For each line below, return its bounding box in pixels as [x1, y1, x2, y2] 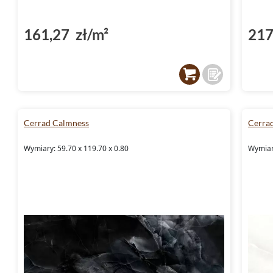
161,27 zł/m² [24, 25, 108, 43]
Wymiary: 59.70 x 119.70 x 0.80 [24, 143, 129, 154]
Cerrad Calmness [24, 117, 89, 128]
